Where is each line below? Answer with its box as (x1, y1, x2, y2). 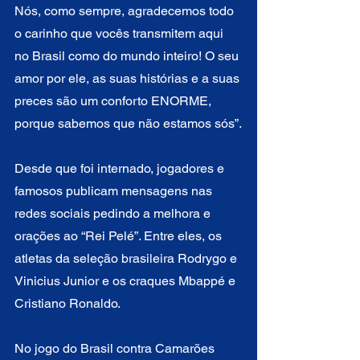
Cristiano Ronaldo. (14, 295, 121, 311)
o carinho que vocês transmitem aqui (14, 25, 227, 41)
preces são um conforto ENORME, (14, 92, 215, 108)
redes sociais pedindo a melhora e (14, 205, 214, 221)
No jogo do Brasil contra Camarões (14, 340, 218, 356)
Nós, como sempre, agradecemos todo (14, 2, 237, 18)
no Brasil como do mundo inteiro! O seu (14, 47, 242, 63)
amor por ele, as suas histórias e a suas (14, 70, 243, 86)
